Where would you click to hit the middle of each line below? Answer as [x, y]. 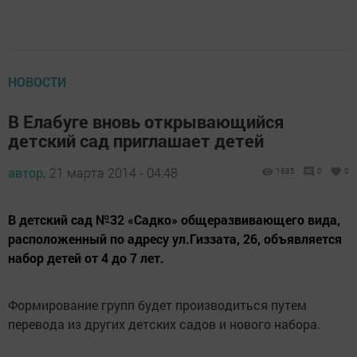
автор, [27, 173]
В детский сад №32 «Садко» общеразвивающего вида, [174, 220]
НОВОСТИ [37, 82]
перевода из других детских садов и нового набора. [164, 324]
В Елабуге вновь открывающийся [146, 122]
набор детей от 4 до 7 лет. [86, 258]
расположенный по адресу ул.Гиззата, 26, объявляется [175, 239]
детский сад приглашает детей [136, 141]
